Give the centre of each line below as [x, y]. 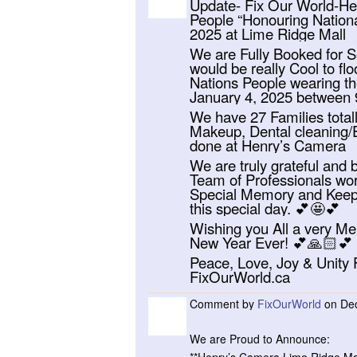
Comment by [224, 304]
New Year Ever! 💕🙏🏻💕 [271, 242]
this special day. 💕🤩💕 [265, 208]
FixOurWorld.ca [240, 277]
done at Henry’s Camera [268, 145]
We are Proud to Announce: [260, 339]
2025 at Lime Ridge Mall [268, 33]
